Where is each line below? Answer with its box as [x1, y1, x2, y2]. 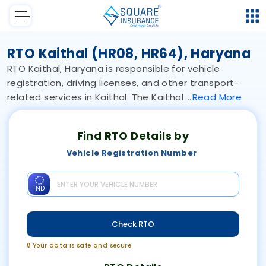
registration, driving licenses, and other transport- [7, 77, 239, 90]
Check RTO [112, 218, 154, 230]
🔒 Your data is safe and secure [27, 241, 131, 251]
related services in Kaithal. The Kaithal [7, 91, 186, 104]
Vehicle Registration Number [66, 147, 197, 159]
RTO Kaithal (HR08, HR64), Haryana [7, 45, 251, 64]
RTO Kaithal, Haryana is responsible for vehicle [7, 62, 220, 75]
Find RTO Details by [77, 128, 189, 144]
